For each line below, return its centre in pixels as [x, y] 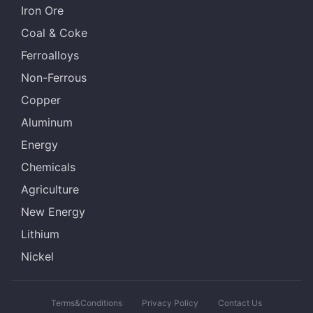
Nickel [37, 256]
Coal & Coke [54, 33]
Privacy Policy [170, 303]
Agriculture [50, 189]
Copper [41, 100]
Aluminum [47, 122]
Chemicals [48, 167]
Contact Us [240, 303]
